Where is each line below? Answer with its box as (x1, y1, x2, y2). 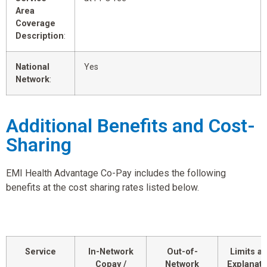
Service (25, 247, 56, 257)
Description (15, 30, 64, 41)
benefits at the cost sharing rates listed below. (6, 181, 199, 193)
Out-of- (166, 247, 198, 257)
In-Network (88, 247, 133, 257)
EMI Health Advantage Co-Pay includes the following (6, 167, 226, 179)
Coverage (15, 18, 55, 29)
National (15, 61, 49, 72)
